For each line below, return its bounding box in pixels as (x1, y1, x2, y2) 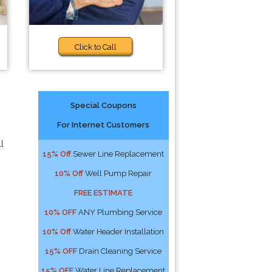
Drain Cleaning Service (77, 246, 162, 256)
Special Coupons (70, 101, 137, 110)
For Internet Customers (57, 120, 150, 129)
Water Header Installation (71, 227, 165, 236)
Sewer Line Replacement (71, 149, 165, 158)
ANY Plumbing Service (76, 208, 163, 217)
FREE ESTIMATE (74, 188, 133, 197)
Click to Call (75, 42, 117, 52)
